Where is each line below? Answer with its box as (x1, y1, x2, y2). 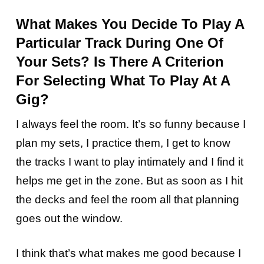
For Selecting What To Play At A (15, 72, 230, 89)
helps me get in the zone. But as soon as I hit (15, 174, 243, 187)
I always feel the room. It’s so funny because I (15, 118, 246, 131)
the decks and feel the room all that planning (15, 193, 239, 206)
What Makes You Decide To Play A (15, 16, 244, 32)
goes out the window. (15, 212, 123, 225)
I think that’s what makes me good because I (15, 247, 241, 260)
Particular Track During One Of (15, 35, 223, 51)
